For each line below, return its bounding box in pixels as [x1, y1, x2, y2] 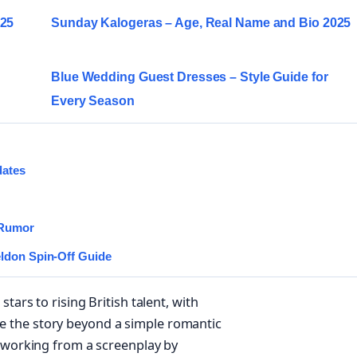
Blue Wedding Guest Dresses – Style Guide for [51, 70, 328, 84]
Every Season [51, 94, 135, 108]
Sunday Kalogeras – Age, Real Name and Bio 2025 [51, 16, 351, 30]
